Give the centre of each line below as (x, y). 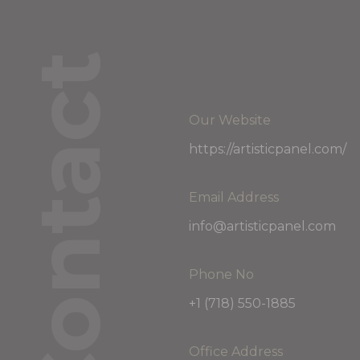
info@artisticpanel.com (263, 226)
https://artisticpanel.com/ (268, 149)
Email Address (234, 197)
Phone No (222, 274)
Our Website (230, 120)
